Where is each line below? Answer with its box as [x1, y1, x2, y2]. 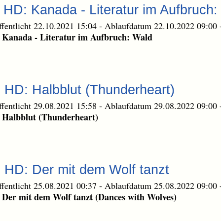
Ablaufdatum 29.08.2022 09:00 [105, 99, 220, 111]
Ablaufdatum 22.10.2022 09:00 [105, 19, 220, 32]
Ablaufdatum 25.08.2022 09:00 [105, 179, 220, 191]
